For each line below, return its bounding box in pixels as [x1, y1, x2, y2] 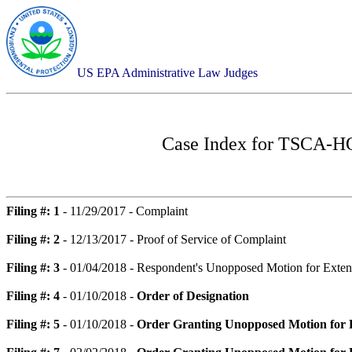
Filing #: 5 [6, 317, 60, 331]
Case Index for [161, 134, 278, 154]
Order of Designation [137, 289, 249, 302]
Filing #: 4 [6, 289, 60, 302]
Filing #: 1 [6, 204, 60, 218]
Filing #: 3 [6, 261, 60, 274]
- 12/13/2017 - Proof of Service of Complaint [60, 233, 286, 246]
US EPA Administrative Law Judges [77, 66, 258, 79]
